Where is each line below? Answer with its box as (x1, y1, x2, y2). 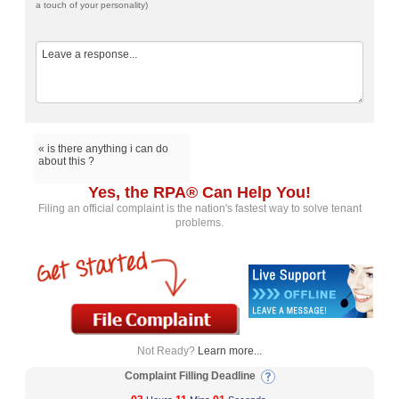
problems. (175, 216, 224, 230)
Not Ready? (137, 345, 198, 358)
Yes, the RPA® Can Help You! (88, 183, 311, 202)
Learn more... (198, 345, 262, 358)
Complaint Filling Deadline (124, 370, 261, 383)
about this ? (38, 155, 95, 168)
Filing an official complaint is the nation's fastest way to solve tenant (37, 202, 362, 216)
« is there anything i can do (38, 142, 169, 156)
